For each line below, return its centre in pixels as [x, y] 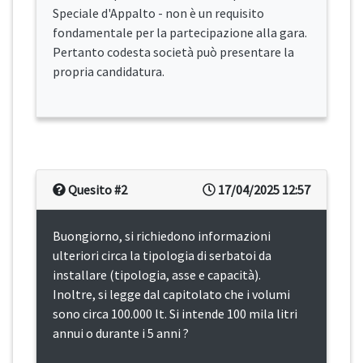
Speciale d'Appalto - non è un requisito [158, 13]
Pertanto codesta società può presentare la [173, 52]
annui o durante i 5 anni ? [121, 333]
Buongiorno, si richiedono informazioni [162, 236]
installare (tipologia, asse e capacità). [157, 275]
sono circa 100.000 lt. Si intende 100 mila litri [175, 314]
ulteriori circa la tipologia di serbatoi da [162, 256]
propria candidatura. [109, 72]
